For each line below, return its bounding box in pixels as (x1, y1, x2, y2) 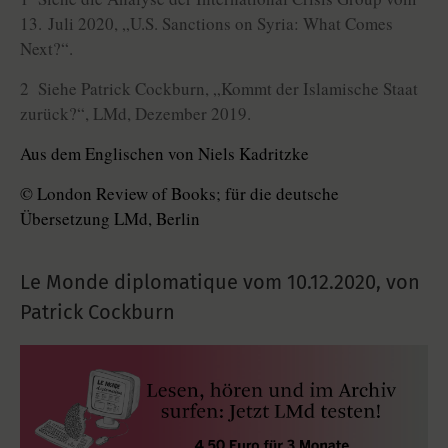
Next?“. (20, 37, 73, 61)
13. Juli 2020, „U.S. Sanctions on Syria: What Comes (20, 12, 393, 36)
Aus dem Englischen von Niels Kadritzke (20, 142, 309, 166)
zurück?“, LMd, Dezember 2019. (20, 102, 251, 126)
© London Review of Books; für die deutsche (20, 182, 339, 206)
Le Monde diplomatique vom (20, 270, 287, 295)
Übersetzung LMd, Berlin (20, 207, 200, 231)
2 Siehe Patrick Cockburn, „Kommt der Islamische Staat (20, 77, 418, 101)
